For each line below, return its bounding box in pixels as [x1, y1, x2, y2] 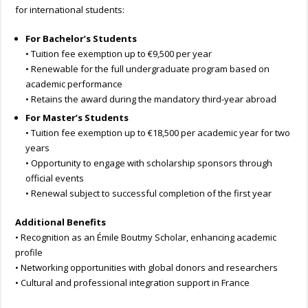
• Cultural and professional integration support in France [15, 276, 250, 289]
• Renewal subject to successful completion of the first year [25, 187, 272, 200]
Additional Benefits [15, 216, 107, 229]
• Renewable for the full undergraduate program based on [25, 63, 270, 76]
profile [15, 246, 43, 259]
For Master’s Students [25, 111, 129, 124]
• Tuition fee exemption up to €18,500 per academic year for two [25, 126, 291, 140]
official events [25, 172, 85, 185]
